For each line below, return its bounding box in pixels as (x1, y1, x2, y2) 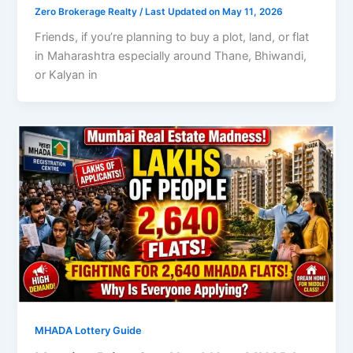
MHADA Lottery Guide (35, 324, 143, 336)
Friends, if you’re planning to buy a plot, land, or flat (35, 30, 310, 45)
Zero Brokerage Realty (35, 6, 140, 17)
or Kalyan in (35, 68, 98, 83)
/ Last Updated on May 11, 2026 (139, 6, 284, 17)
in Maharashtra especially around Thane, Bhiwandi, (35, 49, 307, 64)
